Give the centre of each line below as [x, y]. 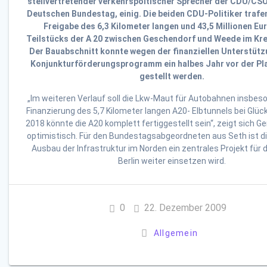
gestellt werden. [172, 77]
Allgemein [176, 233]
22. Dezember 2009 [185, 208]
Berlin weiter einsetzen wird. [172, 161]
